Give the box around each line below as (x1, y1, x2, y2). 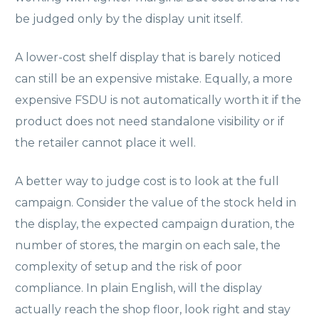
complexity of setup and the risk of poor (15, 259, 242, 273)
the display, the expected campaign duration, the (15, 216, 295, 231)
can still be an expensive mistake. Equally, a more (15, 71, 293, 85)
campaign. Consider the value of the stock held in (15, 195, 296, 209)
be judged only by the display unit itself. (15, 11, 243, 26)
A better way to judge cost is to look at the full (15, 174, 279, 188)
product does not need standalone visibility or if (15, 114, 284, 128)
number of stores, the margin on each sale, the (15, 238, 281, 252)
